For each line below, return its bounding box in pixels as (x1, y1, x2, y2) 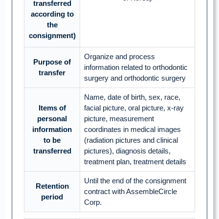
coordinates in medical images (84, 125, 181, 134)
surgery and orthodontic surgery (84, 74, 186, 83)
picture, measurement (84, 114, 154, 123)
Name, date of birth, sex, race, (84, 93, 180, 102)
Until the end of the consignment (84, 176, 186, 185)
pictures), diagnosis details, (84, 147, 171, 155)
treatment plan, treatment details (84, 157, 186, 166)
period (41, 193, 63, 201)
